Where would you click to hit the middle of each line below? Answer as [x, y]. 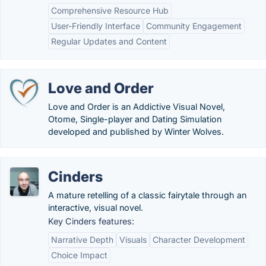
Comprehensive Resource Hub [110, 10]
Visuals [133, 240]
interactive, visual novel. [96, 208]
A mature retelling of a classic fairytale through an [147, 195]
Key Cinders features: [91, 221]
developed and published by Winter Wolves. [136, 132]
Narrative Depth [82, 240]
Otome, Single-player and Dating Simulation [135, 119]
